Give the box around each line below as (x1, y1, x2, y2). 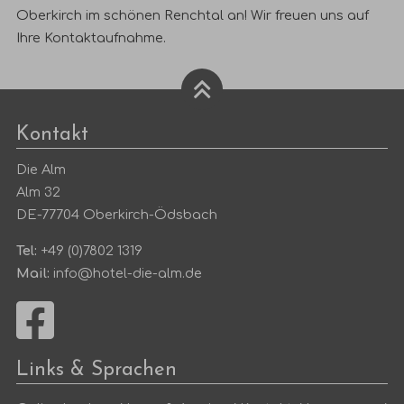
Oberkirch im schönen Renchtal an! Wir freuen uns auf (16, 8, 370, 23)
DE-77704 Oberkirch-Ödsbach (16, 207, 218, 223)
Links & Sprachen (16, 360, 178, 381)
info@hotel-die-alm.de (53, 266, 203, 281)
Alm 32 (16, 185, 61, 200)
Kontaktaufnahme (44, 31, 164, 46)
